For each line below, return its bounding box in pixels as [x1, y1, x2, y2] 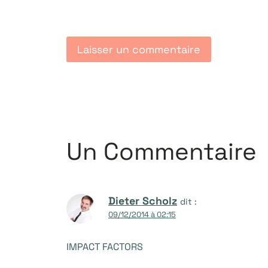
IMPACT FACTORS [66, 240, 143, 253]
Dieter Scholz [108, 193, 177, 208]
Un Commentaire [66, 136, 257, 167]
